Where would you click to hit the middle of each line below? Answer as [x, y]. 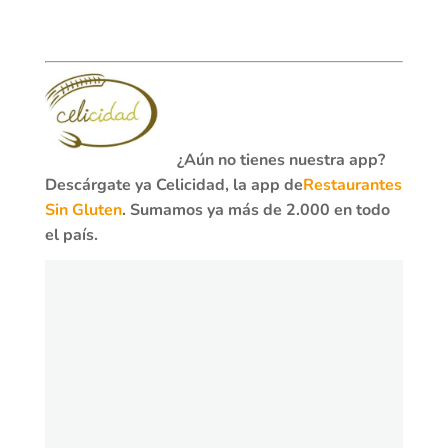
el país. [73, 235]
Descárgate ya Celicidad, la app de [173, 185]
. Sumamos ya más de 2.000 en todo [255, 210]
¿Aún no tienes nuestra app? [280, 160]
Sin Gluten [83, 210]
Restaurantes [352, 185]
